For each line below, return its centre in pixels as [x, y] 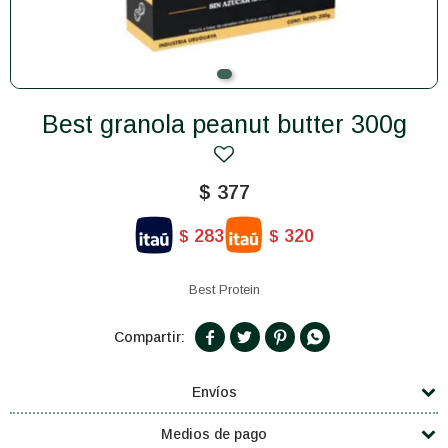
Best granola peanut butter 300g [232, 124]
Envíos [214, 392]
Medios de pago [214, 434]
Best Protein [224, 289]
